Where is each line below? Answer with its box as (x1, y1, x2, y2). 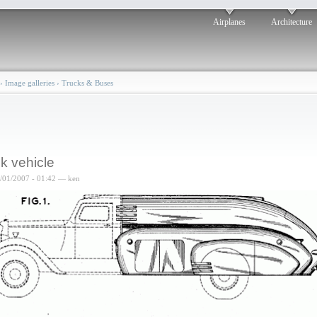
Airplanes (213, 17, 246, 27)
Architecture (271, 17, 312, 27)
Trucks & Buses (62, 79, 113, 87)
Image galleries (5, 79, 54, 87)
